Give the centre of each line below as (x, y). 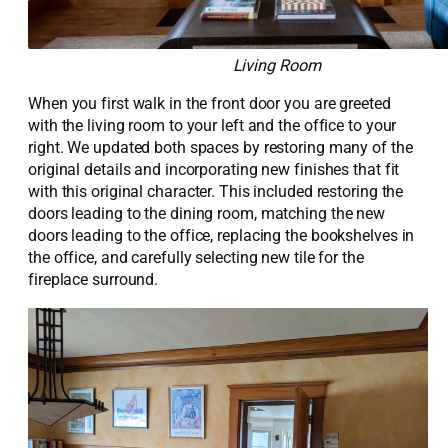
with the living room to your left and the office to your (212, 126)
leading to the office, (144, 236)
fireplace (60, 280)
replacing (251, 236)
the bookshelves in (350, 236)
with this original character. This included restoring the (216, 192)
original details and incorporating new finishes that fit (214, 170)
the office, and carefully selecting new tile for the (196, 258)
